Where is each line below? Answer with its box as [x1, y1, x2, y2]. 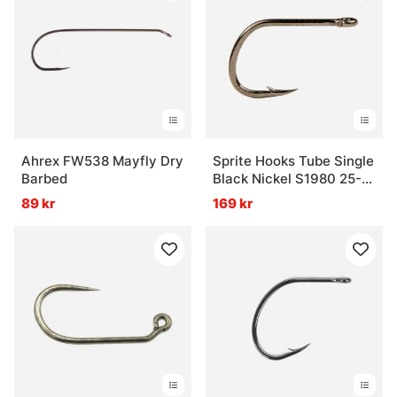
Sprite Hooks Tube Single [213, 152, 374, 170]
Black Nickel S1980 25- [213, 170, 362, 188]
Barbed [21, 170, 67, 188]
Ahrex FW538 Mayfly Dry [21, 152, 183, 170]
